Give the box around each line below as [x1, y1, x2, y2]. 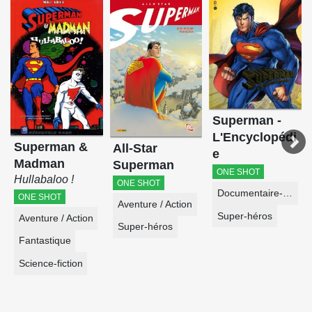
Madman [13, 157, 65, 171]
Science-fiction [18, 258, 83, 270]
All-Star [113, 141, 158, 155]
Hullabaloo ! [13, 173, 74, 186]
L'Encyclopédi [212, 130, 297, 145]
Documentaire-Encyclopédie [282, 188, 292, 199]
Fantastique [18, 235, 71, 247]
